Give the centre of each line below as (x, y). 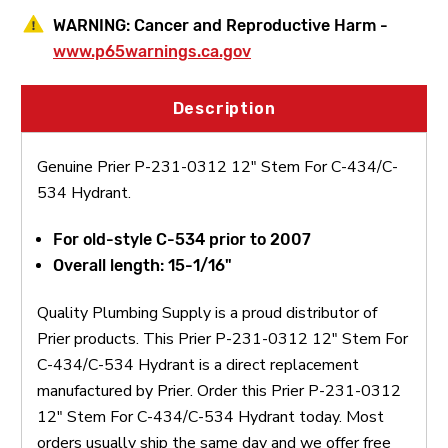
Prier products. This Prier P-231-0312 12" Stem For (222, 338)
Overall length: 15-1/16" (143, 265)
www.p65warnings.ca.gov (152, 51)
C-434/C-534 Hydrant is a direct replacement (198, 364)
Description (224, 108)
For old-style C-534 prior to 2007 (182, 239)
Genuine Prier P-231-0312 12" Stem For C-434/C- (217, 166)
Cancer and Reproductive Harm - (261, 25)
